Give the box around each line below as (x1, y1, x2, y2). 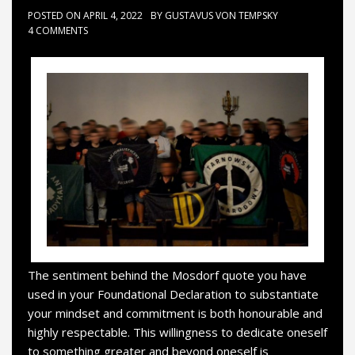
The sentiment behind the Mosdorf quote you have (28, 267, 307, 283)
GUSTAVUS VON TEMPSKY (165, 8, 278, 22)
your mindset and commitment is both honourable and (28, 305, 323, 321)
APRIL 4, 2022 (83, 8, 143, 22)
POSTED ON (28, 8, 83, 22)
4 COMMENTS (28, 23, 88, 37)
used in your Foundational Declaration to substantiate (28, 286, 319, 302)
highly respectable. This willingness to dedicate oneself (28, 324, 327, 340)
